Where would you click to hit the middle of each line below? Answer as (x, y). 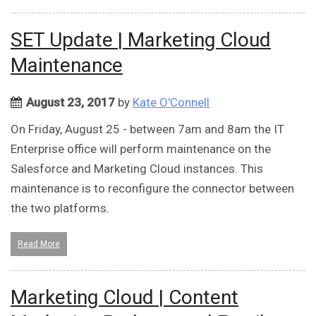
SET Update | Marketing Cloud (141, 40)
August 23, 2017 (71, 103)
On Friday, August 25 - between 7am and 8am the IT (147, 129)
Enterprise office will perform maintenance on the (141, 149)
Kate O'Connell (171, 103)
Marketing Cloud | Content (124, 298)
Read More (39, 244)
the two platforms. (60, 208)
